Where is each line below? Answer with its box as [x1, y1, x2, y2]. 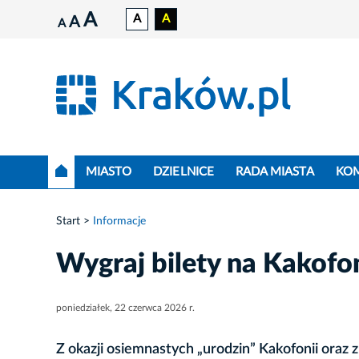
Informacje [93, 216, 146, 228]
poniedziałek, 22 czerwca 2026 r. [56, 303, 195, 313]
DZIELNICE [153, 166, 214, 179]
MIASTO [85, 166, 132, 179]
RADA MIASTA [236, 166, 314, 179]
